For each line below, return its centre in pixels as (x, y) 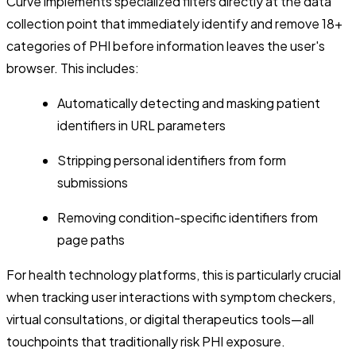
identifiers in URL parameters (141, 125)
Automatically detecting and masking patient (189, 103)
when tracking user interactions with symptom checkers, (171, 296)
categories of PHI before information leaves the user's (166, 45)
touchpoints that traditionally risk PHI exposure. (146, 341)
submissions (93, 182)
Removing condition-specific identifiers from (188, 217)
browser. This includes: (73, 68)
